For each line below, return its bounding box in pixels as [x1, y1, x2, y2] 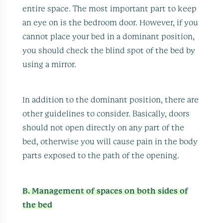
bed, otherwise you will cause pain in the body [22, 137, 198, 146]
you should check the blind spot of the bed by [22, 46, 196, 55]
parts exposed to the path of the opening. [22, 151, 180, 160]
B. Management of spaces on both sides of [22, 187, 189, 195]
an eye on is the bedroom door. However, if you [22, 18, 199, 27]
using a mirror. [22, 60, 77, 69]
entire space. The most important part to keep [22, 4, 197, 13]
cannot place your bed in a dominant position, [22, 32, 195, 41]
